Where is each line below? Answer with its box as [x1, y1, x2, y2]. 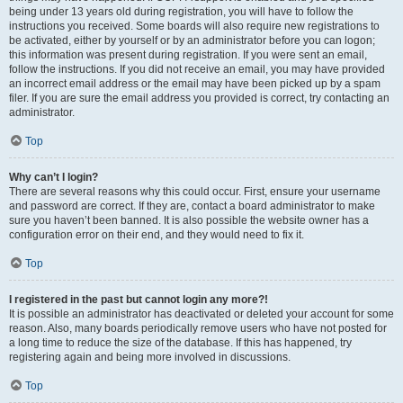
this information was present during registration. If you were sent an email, [9, 49, 367, 61]
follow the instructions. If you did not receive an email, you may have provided [9, 63, 385, 76]
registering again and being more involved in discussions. [9, 351, 291, 363]
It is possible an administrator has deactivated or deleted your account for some [9, 308, 394, 320]
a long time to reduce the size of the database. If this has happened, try [9, 336, 352, 349]
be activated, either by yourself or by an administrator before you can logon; [9, 34, 375, 47]
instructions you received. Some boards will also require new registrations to [9, 20, 380, 32]
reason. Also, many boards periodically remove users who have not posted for [9, 322, 387, 335]
